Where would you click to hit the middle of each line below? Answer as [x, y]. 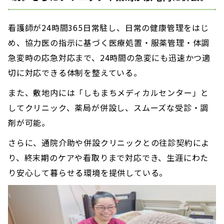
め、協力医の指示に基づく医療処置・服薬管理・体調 [109, 42]
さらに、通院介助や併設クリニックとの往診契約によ [109, 142]
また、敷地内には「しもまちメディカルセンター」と [109, 92]
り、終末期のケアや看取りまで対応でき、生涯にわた [108, 157]
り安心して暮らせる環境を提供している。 [88, 172]
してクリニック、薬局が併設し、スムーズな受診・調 [108, 107]
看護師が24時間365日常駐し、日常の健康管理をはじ [108, 27]
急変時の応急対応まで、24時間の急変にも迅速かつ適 [109, 57]
